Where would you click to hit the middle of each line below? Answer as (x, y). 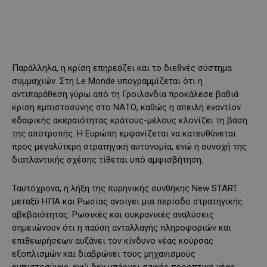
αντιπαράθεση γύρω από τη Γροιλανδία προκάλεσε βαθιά (125, 94)
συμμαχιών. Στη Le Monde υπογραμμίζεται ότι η (107, 81)
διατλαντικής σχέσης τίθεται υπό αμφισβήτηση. (108, 160)
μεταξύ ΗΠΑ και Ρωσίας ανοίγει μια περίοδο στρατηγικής (127, 202)
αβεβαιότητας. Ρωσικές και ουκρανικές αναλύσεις (113, 215)
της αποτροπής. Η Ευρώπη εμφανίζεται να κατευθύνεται (124, 134)
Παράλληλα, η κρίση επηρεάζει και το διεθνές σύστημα (122, 68)
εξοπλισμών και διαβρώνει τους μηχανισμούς (104, 254)
